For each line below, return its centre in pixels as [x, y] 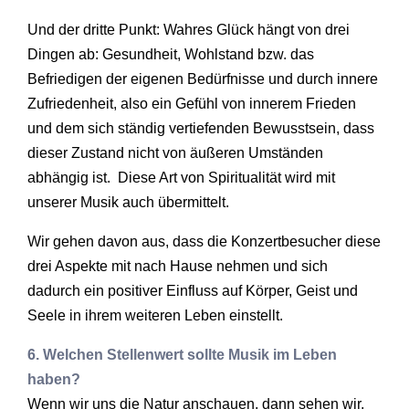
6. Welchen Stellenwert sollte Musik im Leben [182, 354]
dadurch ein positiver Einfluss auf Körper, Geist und [193, 290]
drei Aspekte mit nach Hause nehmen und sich [178, 266]
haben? [54, 379]
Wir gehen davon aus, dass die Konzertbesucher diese [204, 241]
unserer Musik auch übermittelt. [128, 202]
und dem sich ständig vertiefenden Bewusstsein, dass [201, 128]
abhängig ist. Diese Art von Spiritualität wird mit [181, 177]
